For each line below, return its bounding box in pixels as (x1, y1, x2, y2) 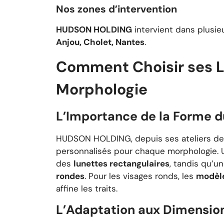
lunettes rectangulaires (73, 157, 169, 169)
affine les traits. (56, 182, 117, 194)
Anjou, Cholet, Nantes (56, 36, 144, 47)
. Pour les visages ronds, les (84, 170, 196, 181)
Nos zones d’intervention (56, 2, 177, 15)
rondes (56, 170, 84, 181)
